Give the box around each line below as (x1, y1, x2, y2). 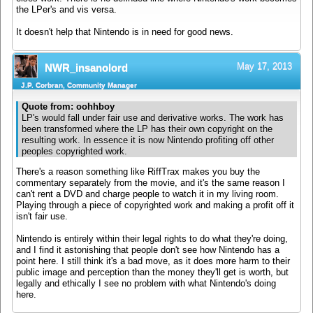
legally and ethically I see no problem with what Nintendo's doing (16, 278, 276, 289)
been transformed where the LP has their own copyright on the (22, 124, 272, 135)
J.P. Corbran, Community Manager (21, 80, 137, 89)
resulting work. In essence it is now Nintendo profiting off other (22, 136, 274, 146)
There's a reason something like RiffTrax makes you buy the (16, 166, 260, 177)
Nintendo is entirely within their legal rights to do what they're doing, (16, 233, 288, 244)
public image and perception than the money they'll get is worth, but (16, 267, 289, 277)
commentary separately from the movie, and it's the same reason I (16, 177, 285, 188)
